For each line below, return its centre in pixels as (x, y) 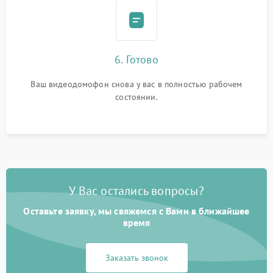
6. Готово (136, 59)
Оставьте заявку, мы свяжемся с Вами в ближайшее (136, 211)
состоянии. (136, 97)
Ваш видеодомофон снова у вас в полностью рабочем (136, 84)
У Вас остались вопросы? (136, 191)
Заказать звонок (136, 258)
